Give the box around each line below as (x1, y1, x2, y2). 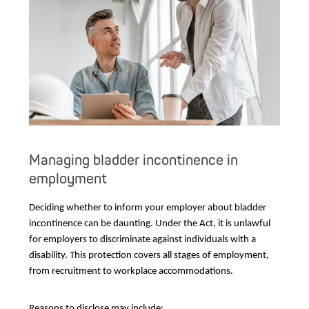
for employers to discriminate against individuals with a (29, 235, 256, 246)
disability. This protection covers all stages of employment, (29, 250, 269, 261)
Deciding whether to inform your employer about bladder (29, 203, 266, 214)
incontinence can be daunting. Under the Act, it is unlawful (29, 219, 270, 230)
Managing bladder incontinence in (29, 152, 238, 169)
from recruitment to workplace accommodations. (29, 266, 233, 277)
